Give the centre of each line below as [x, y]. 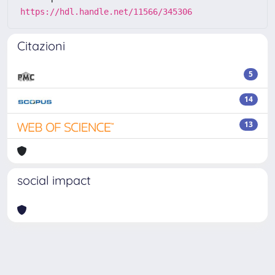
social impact [54, 180]
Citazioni [41, 46]
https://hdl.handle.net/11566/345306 [106, 12]
